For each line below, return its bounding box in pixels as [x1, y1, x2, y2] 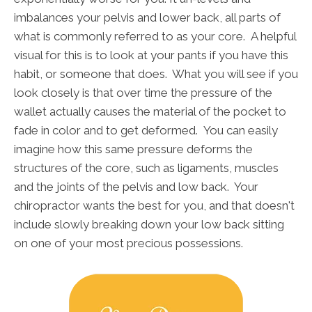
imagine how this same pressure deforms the [14, 142, 253, 157]
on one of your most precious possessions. [14, 236, 243, 251]
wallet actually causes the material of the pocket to [14, 104, 286, 119]
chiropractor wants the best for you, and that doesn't [14, 198, 295, 213]
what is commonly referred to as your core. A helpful [14, 29, 296, 44]
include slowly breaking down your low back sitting [14, 217, 284, 232]
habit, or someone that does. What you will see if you [14, 67, 298, 81]
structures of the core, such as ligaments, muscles [14, 161, 279, 175]
